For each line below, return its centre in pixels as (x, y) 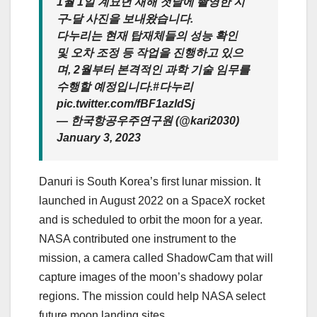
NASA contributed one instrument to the (138, 238)
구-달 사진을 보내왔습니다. (125, 18)
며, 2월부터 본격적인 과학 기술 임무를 (153, 69)
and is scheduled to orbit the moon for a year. (151, 219)
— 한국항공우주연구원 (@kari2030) (148, 120)
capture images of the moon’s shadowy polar (151, 277)
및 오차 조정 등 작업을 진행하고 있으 (150, 52)
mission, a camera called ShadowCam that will (156, 258)
